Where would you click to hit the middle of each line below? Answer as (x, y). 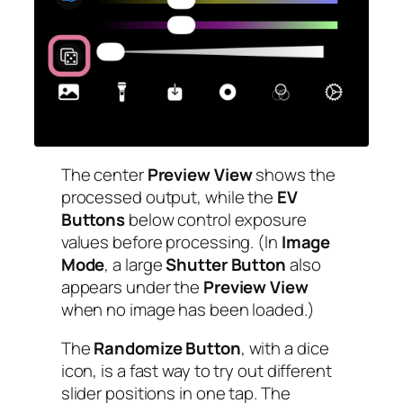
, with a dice (285, 349)
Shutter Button (226, 264)
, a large (135, 264)
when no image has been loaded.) (188, 309)
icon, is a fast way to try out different (196, 371)
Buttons (93, 219)
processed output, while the (169, 197)
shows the (294, 174)
